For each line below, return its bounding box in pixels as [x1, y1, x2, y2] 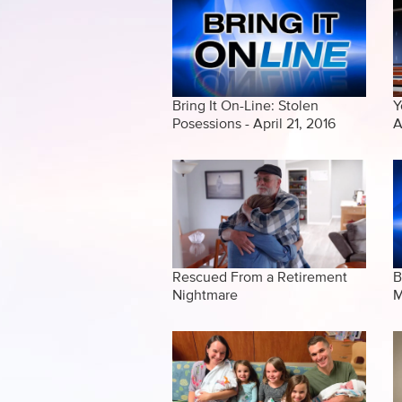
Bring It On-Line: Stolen [172, 98, 319, 113]
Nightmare [172, 288, 238, 303]
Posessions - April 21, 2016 [172, 116, 336, 131]
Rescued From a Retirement [172, 270, 347, 285]
